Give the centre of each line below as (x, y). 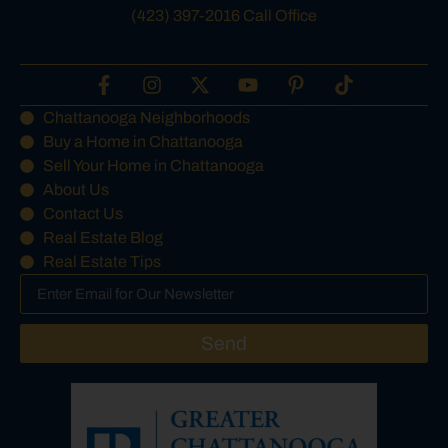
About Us (75, 190)
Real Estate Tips (101, 262)
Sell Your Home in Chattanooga (153, 166)
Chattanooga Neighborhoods (146, 118)
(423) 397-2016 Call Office (224, 15)
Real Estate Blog (102, 238)
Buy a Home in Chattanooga (142, 142)
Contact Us (82, 214)
